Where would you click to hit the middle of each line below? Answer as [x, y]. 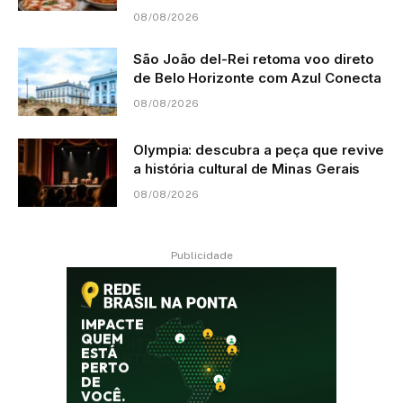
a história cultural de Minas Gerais [247, 169]
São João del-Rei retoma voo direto [254, 59]
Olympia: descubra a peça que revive [259, 150]
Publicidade [201, 256]
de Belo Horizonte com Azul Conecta [257, 78]
